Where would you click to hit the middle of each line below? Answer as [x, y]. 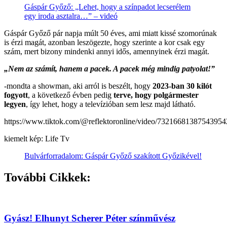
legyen [15, 104]
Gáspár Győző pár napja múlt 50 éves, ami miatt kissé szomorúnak [110, 33]
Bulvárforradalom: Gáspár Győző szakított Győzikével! [113, 156]
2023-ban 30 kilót [182, 86]
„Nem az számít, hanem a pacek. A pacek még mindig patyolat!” [109, 68]
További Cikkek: [47, 177]
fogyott [16, 95]
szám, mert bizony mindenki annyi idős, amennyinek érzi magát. [107, 51]
